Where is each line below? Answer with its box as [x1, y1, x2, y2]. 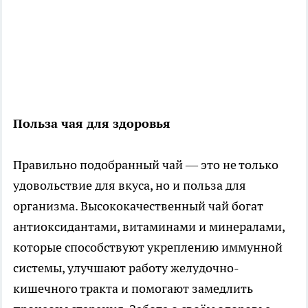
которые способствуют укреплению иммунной [13, 239, 283, 255]
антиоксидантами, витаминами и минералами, [13, 218, 285, 234]
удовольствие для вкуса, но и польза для [13, 177, 246, 193]
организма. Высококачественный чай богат [13, 197, 263, 214]
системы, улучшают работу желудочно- [13, 259, 239, 276]
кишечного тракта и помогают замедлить [13, 280, 253, 296]
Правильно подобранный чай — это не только [13, 156, 278, 173]
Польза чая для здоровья [13, 115, 170, 131]
